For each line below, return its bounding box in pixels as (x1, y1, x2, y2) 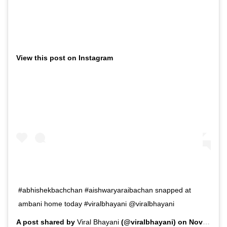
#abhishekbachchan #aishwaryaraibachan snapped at (18, 186, 191, 195)
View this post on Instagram (16, 54, 113, 62)
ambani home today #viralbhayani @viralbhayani (18, 200, 174, 208)
